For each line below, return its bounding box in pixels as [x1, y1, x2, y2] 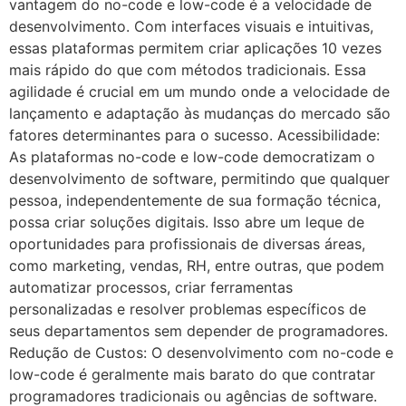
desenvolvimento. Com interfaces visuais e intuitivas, [9, 16, 373, 35]
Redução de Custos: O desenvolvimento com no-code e [9, 343, 393, 362]
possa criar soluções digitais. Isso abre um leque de [9, 212, 364, 231]
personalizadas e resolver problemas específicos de [9, 299, 366, 318]
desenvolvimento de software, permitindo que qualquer [9, 169, 390, 188]
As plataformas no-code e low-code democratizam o [9, 147, 375, 166]
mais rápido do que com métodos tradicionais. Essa [9, 60, 366, 79]
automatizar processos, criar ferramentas [9, 277, 293, 296]
